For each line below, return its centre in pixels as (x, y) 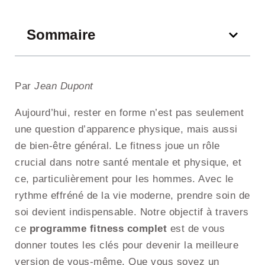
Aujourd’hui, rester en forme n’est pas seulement (129, 113)
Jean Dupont (64, 86)
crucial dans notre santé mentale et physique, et (128, 163)
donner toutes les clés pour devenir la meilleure (127, 245)
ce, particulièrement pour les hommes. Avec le (124, 179)
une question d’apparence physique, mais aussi (126, 130)
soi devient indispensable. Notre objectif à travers (132, 212)
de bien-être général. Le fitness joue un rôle (117, 146)
